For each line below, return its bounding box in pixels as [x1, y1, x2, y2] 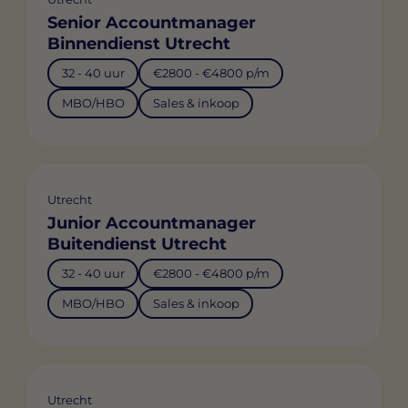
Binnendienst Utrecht [47, 33, 230, 54]
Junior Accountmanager [47, 212, 256, 233]
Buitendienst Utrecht [47, 233, 227, 254]
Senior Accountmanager [47, 12, 256, 33]
